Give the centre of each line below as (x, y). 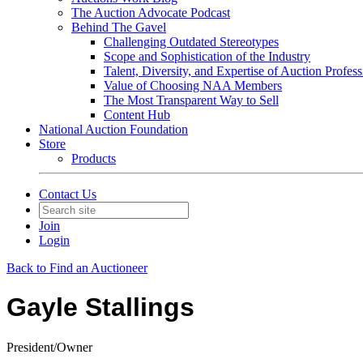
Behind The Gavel (119, 27)
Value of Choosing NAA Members (193, 85)
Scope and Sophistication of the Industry (207, 56)
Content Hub (137, 115)
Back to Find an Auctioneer (77, 268)
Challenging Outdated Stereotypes (191, 42)
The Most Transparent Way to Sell (191, 100)
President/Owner (49, 347)
